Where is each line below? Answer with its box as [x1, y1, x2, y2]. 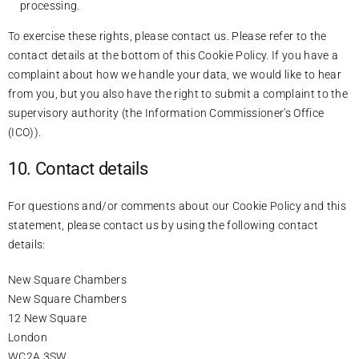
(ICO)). [8, 125, 42, 139]
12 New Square [8, 311, 87, 325]
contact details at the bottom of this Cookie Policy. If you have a [8, 48, 339, 62]
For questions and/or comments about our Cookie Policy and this [8, 199, 346, 212]
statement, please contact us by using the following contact [8, 218, 318, 232]
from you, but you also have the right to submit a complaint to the [8, 87, 349, 100]
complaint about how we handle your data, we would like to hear [8, 67, 341, 81]
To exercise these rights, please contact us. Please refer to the [8, 29, 327, 42]
